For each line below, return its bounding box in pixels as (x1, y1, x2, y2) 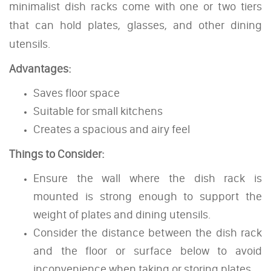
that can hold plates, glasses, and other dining (9, 18, 262, 32)
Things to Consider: (9, 146, 105, 161)
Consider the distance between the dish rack (33, 225, 262, 240)
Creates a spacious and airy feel (33, 122, 190, 136)
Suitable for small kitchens (33, 103, 163, 118)
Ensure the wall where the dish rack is (33, 171, 262, 185)
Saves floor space (33, 85, 120, 100)
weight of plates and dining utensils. (33, 207, 211, 221)
